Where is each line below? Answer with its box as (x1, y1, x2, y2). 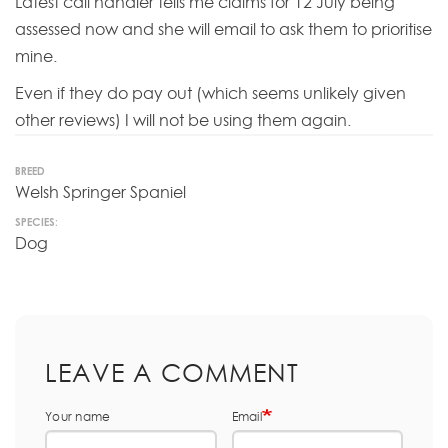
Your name (45, 408, 111, 424)
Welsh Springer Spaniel (15, 182, 186, 203)
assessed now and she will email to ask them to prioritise (15, 19, 432, 40)
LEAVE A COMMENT (45, 356, 299, 387)
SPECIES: (15, 215, 58, 229)
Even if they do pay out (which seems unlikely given (15, 83, 406, 104)
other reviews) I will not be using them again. (15, 110, 351, 131)
